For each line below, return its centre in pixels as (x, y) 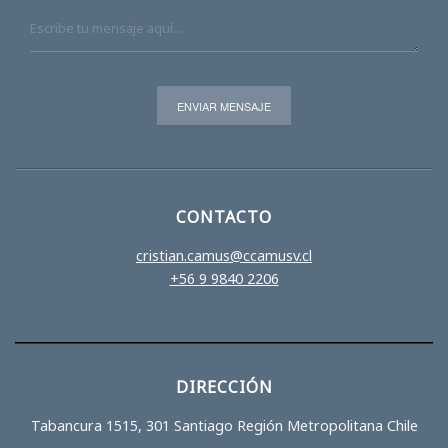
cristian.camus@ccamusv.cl (224, 255)
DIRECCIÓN (224, 386)
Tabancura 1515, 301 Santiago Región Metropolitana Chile (224, 425)
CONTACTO (224, 216)
